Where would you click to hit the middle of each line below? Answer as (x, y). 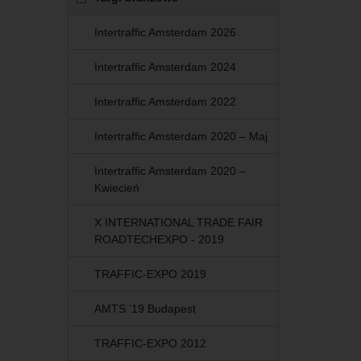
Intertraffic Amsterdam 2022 (165, 102)
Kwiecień (116, 188)
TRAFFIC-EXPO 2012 (150, 344)
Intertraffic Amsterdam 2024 (165, 67)
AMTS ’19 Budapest (145, 309)
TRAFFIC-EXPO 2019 (150, 274)
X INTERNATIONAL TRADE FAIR (178, 223)
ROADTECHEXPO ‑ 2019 (159, 240)
